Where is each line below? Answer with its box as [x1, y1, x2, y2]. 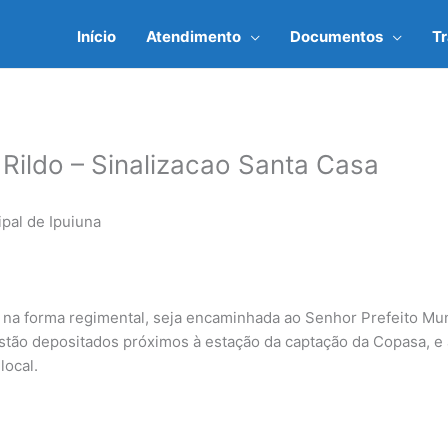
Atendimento [146, 26, 241, 46]
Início [77, 26, 116, 46]
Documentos [290, 26, 383, 46]
